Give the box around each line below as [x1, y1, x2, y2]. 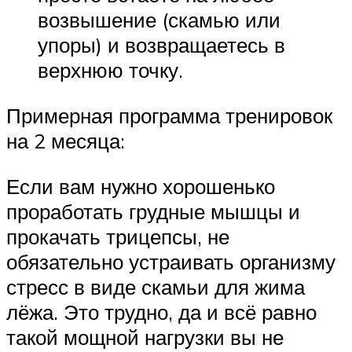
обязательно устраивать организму [6, 248, 335, 274]
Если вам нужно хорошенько [6, 173, 275, 199]
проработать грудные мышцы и [6, 198, 300, 224]
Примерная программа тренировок [6, 103, 332, 129]
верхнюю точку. [38, 57, 183, 83]
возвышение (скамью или [38, 7, 280, 33]
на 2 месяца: [6, 128, 125, 154]
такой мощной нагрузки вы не [6, 324, 284, 350]
